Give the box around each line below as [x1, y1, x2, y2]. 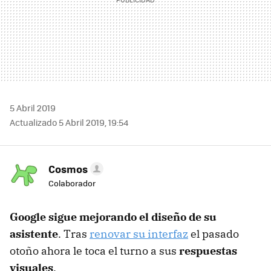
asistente [10, 226, 58, 241]
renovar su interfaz [90, 226, 188, 241]
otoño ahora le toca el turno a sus [10, 243, 179, 258]
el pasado [188, 226, 239, 241]
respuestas [179, 243, 237, 258]
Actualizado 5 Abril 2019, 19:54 [10, 116, 128, 128]
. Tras [58, 226, 90, 241]
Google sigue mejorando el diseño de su [10, 209, 217, 224]
